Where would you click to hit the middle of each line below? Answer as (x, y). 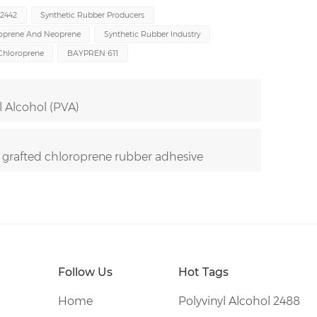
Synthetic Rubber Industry (152, 34)
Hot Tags (203, 272)
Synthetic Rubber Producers (93, 15)
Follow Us (85, 272)
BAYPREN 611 (92, 53)
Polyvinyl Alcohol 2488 (239, 301)
